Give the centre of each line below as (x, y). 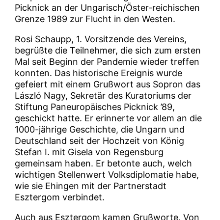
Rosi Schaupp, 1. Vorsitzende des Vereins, (101, 39)
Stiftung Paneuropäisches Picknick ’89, (95, 107)
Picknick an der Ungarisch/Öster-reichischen (108, 8)
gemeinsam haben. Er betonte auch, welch (104, 164)
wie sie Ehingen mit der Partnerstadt (91, 186)
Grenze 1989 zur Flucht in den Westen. (95, 19)
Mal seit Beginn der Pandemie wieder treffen (107, 62)
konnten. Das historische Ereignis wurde (99, 73)
